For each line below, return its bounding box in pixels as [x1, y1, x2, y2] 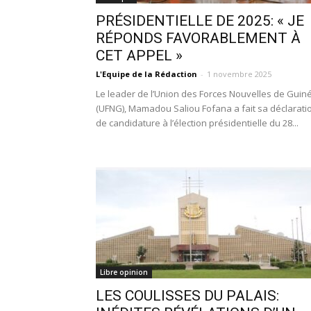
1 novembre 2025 [207, 69, 271, 79]
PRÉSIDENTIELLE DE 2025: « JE [96, 12, 304, 29]
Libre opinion [100, 267, 148, 277]
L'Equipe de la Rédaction [96, 69, 197, 79]
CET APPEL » [96, 47, 183, 64]
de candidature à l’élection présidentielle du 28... [96, 117, 299, 129]
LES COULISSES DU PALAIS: [96, 287, 279, 304]
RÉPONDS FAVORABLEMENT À [96, 30, 301, 47]
